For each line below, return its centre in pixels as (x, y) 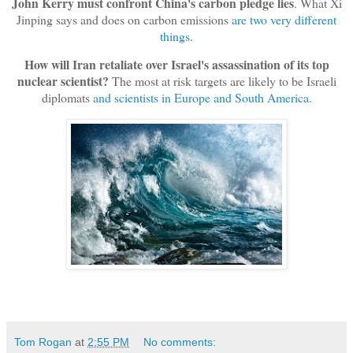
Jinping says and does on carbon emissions (124, 19)
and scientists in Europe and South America (201, 98)
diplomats (67, 98)
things (175, 35)
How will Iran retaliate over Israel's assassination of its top (176, 65)
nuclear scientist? (64, 81)
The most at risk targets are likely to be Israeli (224, 81)
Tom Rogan (43, 342)
